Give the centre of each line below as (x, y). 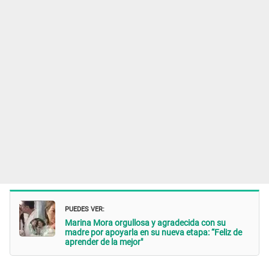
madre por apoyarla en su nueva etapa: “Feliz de (153, 232)
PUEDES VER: (85, 208)
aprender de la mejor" (104, 242)
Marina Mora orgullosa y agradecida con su (145, 222)
